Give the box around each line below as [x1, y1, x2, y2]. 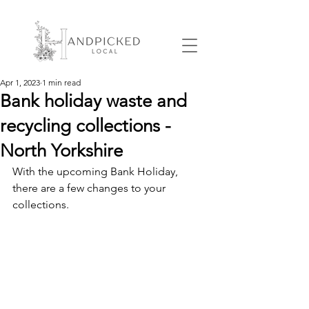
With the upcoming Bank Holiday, [12, 165, 181, 178]
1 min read [42, 77, 81, 88]
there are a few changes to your [12, 181, 168, 195]
